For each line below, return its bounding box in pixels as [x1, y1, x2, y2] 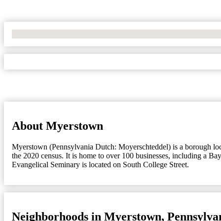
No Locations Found [12, 29, 76, 38]
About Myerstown [12, 119, 103, 132]
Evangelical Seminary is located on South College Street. [12, 160, 189, 169]
